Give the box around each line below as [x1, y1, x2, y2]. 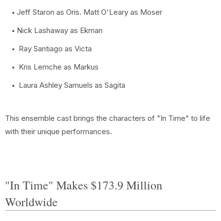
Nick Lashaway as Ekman [17, 26, 103, 35]
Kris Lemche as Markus [17, 62, 99, 72]
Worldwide [5, 194, 58, 210]
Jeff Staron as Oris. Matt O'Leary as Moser [17, 7, 162, 17]
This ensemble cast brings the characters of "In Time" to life [5, 113, 210, 123]
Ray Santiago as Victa [17, 44, 92, 53]
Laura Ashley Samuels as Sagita [17, 80, 125, 90]
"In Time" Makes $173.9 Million [5, 177, 162, 193]
